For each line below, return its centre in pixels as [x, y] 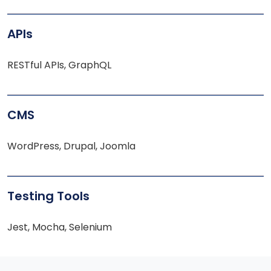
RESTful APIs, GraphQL [59, 65]
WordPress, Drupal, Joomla [71, 146]
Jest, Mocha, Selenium [60, 227]
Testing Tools [48, 196]
